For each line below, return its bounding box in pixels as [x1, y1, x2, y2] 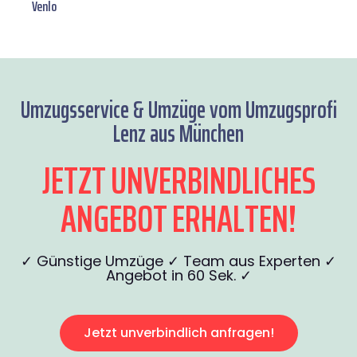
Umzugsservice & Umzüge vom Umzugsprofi [20, 91, 337, 129]
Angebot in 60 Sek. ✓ [105, 265, 252, 286]
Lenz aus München [113, 115, 244, 153]
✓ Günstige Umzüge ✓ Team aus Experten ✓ [21, 251, 336, 272]
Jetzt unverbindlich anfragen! [83, 324, 274, 343]
